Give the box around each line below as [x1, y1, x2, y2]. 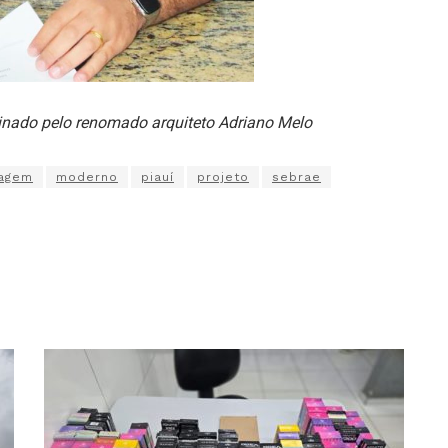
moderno [56, 169, 118, 184]
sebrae [272, 169, 321, 184]
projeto [197, 169, 249, 184]
